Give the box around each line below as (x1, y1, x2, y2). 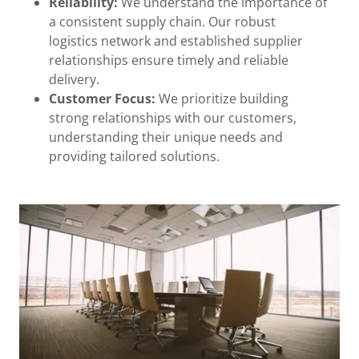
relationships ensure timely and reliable (48, 50, 288, 69)
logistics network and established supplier (48, 31, 303, 50)
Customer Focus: (48, 89, 155, 107)
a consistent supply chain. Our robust (48, 12, 276, 30)
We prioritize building (155, 89, 288, 107)
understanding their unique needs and (48, 127, 283, 146)
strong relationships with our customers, (48, 108, 296, 127)
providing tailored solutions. (48, 147, 220, 165)
